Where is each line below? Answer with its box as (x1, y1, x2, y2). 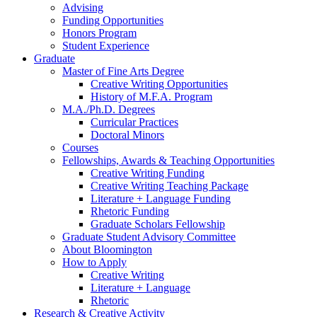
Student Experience (62, 39, 149, 52)
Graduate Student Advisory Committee (62, 230, 236, 243)
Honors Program (62, 26, 137, 39)
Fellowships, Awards (62, 154, 158, 166)
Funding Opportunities (62, 13, 163, 26)
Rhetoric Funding (91, 204, 169, 217)
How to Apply (62, 255, 127, 268)
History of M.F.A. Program (91, 90, 212, 103)
